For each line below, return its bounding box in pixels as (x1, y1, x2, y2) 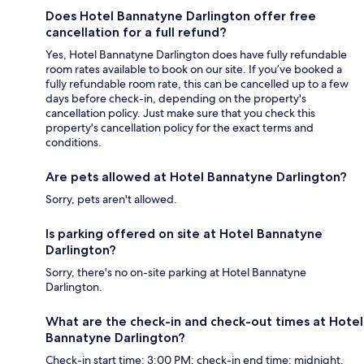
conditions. (45, 134, 102, 149)
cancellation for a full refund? (45, 24, 227, 40)
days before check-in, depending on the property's (45, 90, 306, 106)
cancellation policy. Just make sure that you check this (45, 105, 315, 120)
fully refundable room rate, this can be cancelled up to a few (45, 76, 349, 91)
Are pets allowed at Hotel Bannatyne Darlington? (45, 168, 347, 184)
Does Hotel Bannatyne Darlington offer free (45, 7, 316, 24)
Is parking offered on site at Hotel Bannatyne (45, 225, 323, 241)
